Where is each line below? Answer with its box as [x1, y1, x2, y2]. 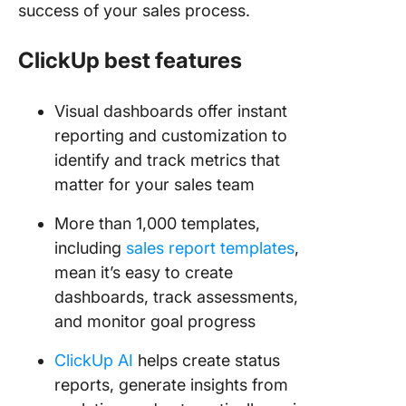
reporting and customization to [54, 125, 287, 145]
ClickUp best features [18, 46, 242, 73]
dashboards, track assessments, [54, 286, 298, 306]
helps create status [133, 350, 280, 370]
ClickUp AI [54, 350, 133, 370]
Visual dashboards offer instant [54, 101, 287, 121]
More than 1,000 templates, [54, 213, 260, 233]
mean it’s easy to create [54, 262, 233, 282]
